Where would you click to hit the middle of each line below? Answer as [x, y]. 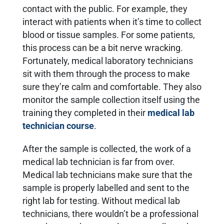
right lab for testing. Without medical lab [101, 201]
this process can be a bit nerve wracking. [103, 48]
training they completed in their [85, 113]
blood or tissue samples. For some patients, [109, 35]
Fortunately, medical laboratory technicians [108, 61]
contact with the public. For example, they [105, 9]
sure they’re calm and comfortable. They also [112, 87]
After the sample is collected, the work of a [107, 149]
